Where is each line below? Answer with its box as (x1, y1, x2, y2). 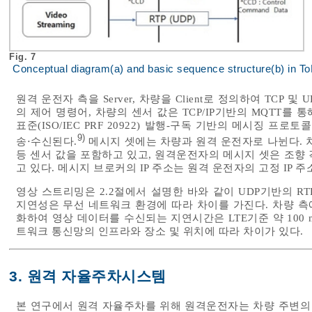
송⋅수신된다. (16, 135, 77, 147)
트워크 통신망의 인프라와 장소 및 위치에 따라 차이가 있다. (16, 225, 304, 237)
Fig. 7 (9, 51, 39, 62)
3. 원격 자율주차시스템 (9, 267, 166, 285)
